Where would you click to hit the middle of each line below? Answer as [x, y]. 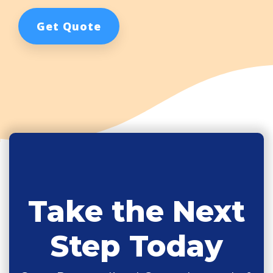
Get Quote [69, 26]
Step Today [136, 246]
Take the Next [136, 211]
